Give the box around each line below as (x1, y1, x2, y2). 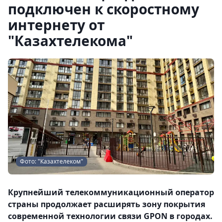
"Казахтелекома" (8, 31, 133, 50)
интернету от (8, 15, 105, 34)
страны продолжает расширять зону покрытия (8, 199, 205, 210)
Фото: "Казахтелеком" (20, 157, 83, 166)
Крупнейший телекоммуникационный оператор (8, 187, 214, 198)
